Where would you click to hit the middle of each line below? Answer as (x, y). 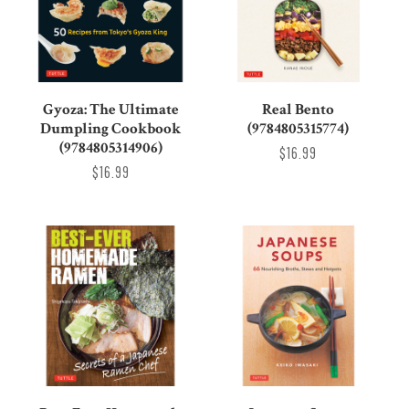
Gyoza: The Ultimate (110, 110)
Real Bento (299, 110)
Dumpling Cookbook (111, 129)
